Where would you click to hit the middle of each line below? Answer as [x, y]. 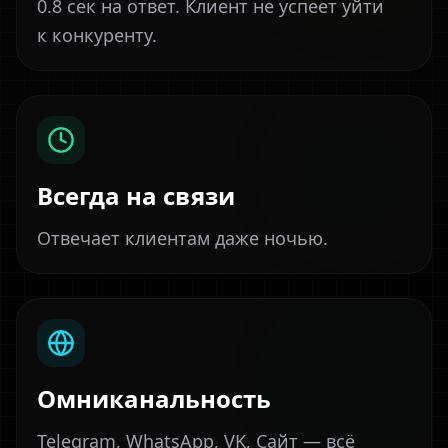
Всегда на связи [136, 195]
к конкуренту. [97, 35]
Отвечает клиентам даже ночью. [182, 238]
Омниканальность [154, 398]
